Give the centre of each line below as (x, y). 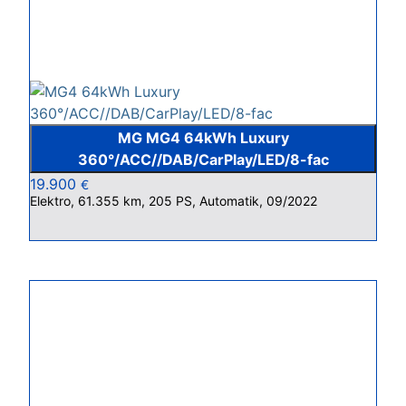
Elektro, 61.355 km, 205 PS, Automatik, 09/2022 (174, 201)
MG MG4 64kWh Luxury (203, 138)
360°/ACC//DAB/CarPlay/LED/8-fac (203, 159)
